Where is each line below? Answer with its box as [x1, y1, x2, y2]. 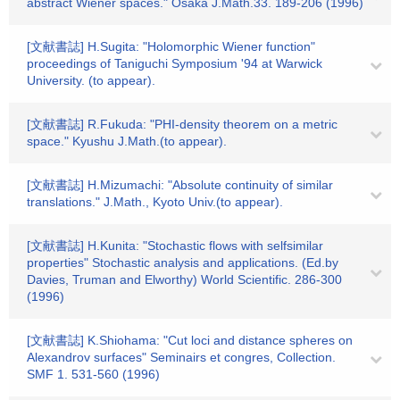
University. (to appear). [27, 73, 155, 87]
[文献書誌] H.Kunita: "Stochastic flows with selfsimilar [27, 238, 323, 253]
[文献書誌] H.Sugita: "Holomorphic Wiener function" [27, 39, 315, 54]
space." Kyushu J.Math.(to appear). [27, 134, 227, 148]
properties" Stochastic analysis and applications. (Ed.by [27, 255, 338, 270]
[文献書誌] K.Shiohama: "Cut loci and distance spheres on [27, 333, 353, 347]
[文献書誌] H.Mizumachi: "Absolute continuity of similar [27, 178, 333, 192]
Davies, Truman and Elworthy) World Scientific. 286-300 [27, 272, 342, 287]
